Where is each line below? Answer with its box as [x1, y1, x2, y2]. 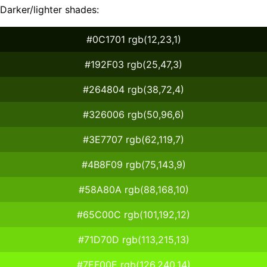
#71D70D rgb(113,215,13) [77, 233, 190, 246]
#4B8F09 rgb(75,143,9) [81, 158, 186, 170]
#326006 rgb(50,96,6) [83, 108, 184, 120]
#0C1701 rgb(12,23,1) [86, 33, 181, 45]
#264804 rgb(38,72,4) [83, 83, 184, 95]
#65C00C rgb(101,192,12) [77, 208, 190, 221]
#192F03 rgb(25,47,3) [85, 58, 182, 70]
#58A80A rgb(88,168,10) [78, 183, 189, 195]
